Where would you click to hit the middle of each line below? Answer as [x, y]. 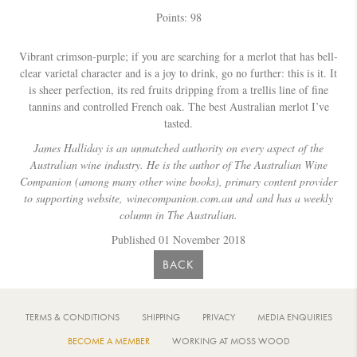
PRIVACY [218, 317]
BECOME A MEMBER [108, 341]
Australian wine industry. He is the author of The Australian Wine [178, 164]
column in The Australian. [178, 214]
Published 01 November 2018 [178, 239]
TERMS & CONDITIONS [72, 317]
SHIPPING [161, 317]
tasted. [178, 123]
